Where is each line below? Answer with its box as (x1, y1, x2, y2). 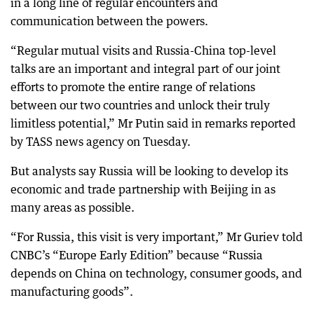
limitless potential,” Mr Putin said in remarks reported (11, 116, 296, 130)
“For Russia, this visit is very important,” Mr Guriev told (11, 229, 303, 244)
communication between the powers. (11, 13, 208, 28)
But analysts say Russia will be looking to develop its (11, 163, 288, 178)
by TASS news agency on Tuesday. (11, 134, 191, 149)
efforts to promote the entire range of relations (11, 79, 255, 94)
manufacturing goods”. (11, 284, 133, 299)
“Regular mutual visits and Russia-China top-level (11, 43, 276, 57)
